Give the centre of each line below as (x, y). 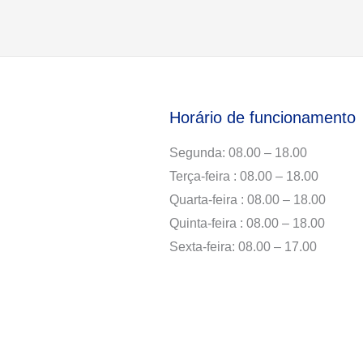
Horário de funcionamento (263, 117)
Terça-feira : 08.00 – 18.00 (244, 176)
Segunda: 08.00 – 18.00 (239, 153)
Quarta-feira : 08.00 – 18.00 (248, 200)
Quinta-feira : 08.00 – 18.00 (248, 223)
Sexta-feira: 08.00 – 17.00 (243, 247)
